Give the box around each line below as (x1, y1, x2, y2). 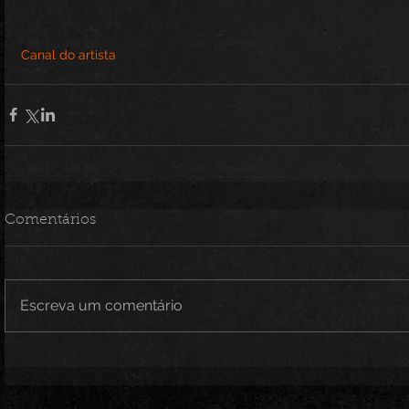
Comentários (5, 212, 96, 227)
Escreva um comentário (20, 296, 183, 314)
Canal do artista (21, 47, 116, 62)
